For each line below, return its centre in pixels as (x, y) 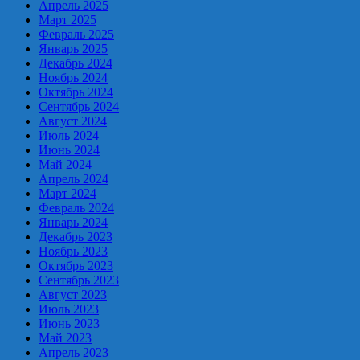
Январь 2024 (73, 222)
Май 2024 (65, 164)
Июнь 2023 (69, 323)
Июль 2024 (69, 135)
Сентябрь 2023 (79, 280)
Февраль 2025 (76, 34)
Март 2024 (67, 193)
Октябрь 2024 (76, 92)
